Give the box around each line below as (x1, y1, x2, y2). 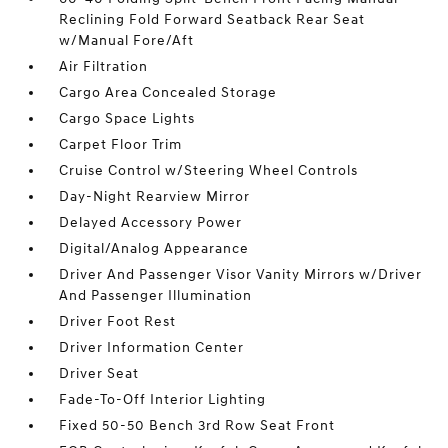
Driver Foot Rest (59, 313, 177, 330)
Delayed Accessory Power (59, 214, 243, 231)
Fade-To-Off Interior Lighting (59, 391, 267, 408)
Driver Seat (59, 365, 140, 382)
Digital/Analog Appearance (59, 240, 250, 257)
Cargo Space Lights (59, 110, 196, 127)
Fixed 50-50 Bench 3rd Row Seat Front (59, 417, 336, 434)
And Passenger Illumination (59, 287, 253, 304)
